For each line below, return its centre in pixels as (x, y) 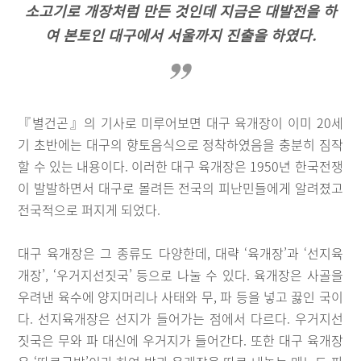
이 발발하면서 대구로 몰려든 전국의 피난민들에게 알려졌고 (180, 187)
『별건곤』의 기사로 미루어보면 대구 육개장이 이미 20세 (180, 122)
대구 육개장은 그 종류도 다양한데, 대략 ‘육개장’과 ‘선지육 (180, 253)
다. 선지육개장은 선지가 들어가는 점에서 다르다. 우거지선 (180, 318)
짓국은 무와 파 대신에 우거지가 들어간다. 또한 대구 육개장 (180, 340)
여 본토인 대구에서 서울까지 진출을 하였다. (180, 35)
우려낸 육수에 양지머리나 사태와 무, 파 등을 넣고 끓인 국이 (180, 296)
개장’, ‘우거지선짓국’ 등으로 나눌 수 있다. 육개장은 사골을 (180, 274)
